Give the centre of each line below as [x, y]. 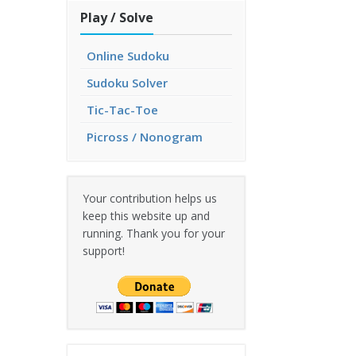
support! [104, 251]
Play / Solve [117, 17]
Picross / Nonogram [145, 137]
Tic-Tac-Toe [122, 110]
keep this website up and [146, 216]
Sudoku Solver [127, 83]
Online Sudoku [128, 56]
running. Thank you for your [154, 233]
